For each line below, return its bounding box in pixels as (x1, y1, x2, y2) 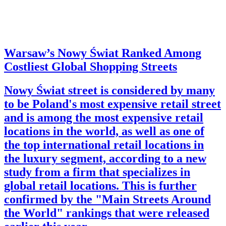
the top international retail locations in (4, 138, 204, 151)
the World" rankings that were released (4, 206, 209, 219)
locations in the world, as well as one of (4, 124, 204, 138)
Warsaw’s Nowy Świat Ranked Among (4, 46, 201, 60)
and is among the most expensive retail (4, 110, 203, 124)
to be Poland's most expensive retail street (4, 97, 221, 110)
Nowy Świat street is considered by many (4, 83, 215, 97)
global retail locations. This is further (4, 179, 197, 192)
